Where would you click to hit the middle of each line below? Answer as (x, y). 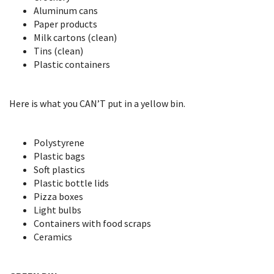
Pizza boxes (58, 196)
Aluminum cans (66, 10)
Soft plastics (60, 169)
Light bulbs (58, 210)
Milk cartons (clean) (75, 37)
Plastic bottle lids (72, 183)
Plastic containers (73, 64)
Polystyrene (59, 143)
